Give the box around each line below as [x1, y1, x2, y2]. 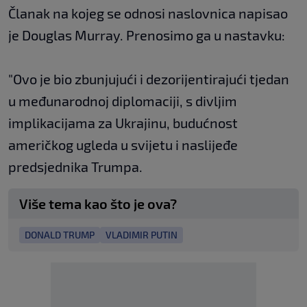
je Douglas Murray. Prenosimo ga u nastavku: [8, 27, 285, 44]
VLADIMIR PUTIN [106, 229, 177, 241]
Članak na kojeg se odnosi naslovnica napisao [8, 5, 288, 22]
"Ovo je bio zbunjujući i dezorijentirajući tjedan [8, 71, 289, 88]
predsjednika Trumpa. [8, 158, 143, 175]
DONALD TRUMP [25, 229, 95, 241]
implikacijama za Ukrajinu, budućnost [8, 114, 238, 132]
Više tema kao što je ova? [19, 195, 177, 212]
